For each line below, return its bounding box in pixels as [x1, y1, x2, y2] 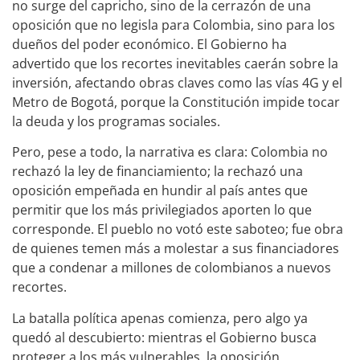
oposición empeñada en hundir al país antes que [12, 182, 308, 200]
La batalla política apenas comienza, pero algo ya [12, 309, 308, 327]
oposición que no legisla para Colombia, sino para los [12, 16, 335, 35]
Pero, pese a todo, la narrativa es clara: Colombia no [12, 143, 328, 162]
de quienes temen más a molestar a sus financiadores [12, 239, 339, 258]
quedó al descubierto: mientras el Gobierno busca [12, 328, 317, 346]
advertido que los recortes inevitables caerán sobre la [12, 55, 338, 73]
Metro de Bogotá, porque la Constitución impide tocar [12, 93, 340, 112]
